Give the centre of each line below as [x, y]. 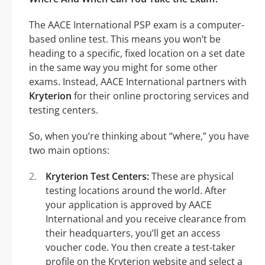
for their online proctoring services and [160, 96]
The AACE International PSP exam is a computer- [137, 25]
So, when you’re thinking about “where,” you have [139, 136]
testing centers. [64, 110]
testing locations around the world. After [136, 190]
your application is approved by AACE [129, 204]
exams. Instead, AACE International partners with [138, 81]
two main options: [69, 150]
